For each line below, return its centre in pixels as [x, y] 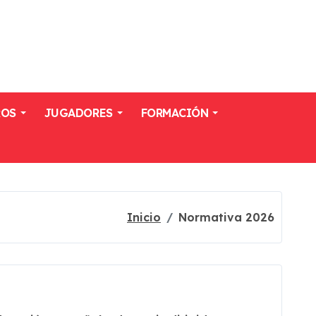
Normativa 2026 [226, 217]
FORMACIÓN [175, 113]
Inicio [144, 217]
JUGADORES [78, 113]
